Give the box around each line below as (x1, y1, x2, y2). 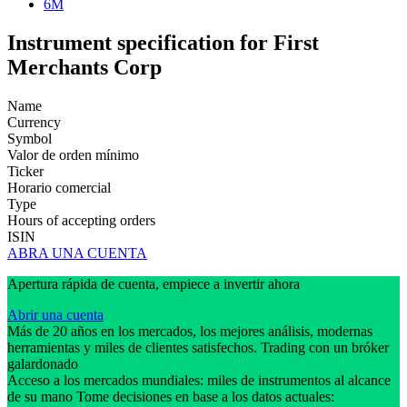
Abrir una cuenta (7, 306, 104, 323)
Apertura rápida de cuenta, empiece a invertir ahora (7, 275, 300, 292)
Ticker (7, 163, 44, 179)
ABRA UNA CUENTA (7, 244, 147, 261)
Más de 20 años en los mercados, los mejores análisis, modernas (7, 323, 372, 339)
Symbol (7, 130, 52, 146)
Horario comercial (7, 179, 111, 195)
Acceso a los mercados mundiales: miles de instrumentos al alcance (7, 372, 391, 388)
